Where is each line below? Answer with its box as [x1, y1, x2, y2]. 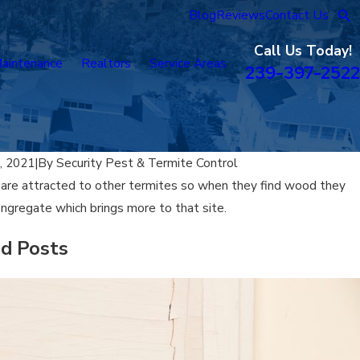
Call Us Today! [253, 41, 352, 61]
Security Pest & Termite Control [55, 153, 238, 171]
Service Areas [149, 54, 227, 72]
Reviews [216, 6, 266, 24]
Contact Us [265, 6, 329, 24]
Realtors [81, 54, 131, 72]
